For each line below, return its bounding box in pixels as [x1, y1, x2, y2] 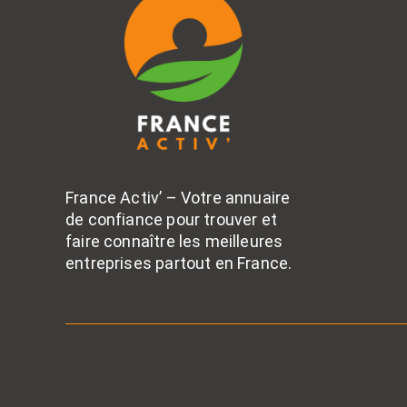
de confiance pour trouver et [65, 210, 278, 230]
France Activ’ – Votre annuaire [65, 188, 291, 208]
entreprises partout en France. [65, 253, 293, 273]
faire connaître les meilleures [65, 232, 283, 252]
